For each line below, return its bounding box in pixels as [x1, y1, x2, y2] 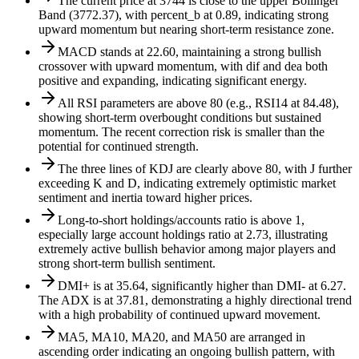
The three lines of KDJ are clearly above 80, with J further [58, 162, 352, 176]
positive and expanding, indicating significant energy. [38, 74, 307, 88]
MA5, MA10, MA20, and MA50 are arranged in [58, 330, 305, 345]
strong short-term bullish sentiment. [38, 256, 216, 271]
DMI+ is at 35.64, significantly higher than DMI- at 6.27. [58, 279, 346, 293]
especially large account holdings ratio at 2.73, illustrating [38, 228, 328, 242]
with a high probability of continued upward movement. [38, 308, 321, 322]
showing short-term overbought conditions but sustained [38, 111, 321, 125]
